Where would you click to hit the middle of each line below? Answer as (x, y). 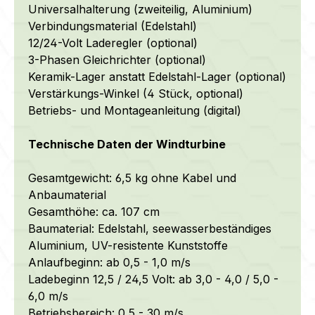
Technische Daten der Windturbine (127, 144)
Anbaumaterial (67, 194)
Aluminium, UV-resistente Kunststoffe (128, 245)
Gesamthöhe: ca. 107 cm (94, 211)
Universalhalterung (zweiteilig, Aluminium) (140, 9)
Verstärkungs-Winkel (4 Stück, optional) (136, 93)
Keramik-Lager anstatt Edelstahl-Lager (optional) (157, 76)
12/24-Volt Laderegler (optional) (113, 43)
